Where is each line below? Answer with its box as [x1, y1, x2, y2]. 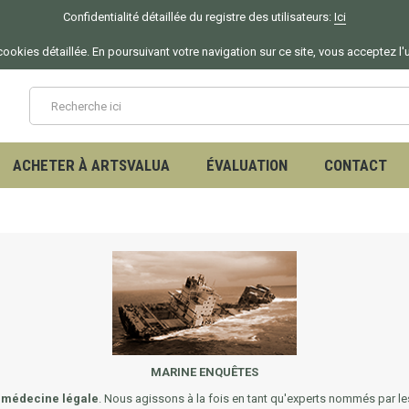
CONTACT [324, 156, 387, 174]
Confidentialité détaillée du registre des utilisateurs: [63, 10, 334, 24]
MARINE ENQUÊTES [151, 365, 258, 380]
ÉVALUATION [206, 156, 288, 174]
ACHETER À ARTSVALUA [13, 156, 170, 174]
